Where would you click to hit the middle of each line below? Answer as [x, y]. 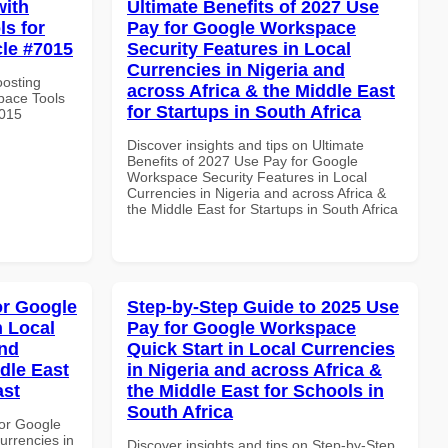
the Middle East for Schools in [255, 390]
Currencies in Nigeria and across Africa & [256, 192]
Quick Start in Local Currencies [261, 348]
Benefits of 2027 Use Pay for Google [242, 160]
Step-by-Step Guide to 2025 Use [263, 306]
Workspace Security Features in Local [247, 176]
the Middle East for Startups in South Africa [262, 208]
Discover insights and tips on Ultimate [245, 144]
